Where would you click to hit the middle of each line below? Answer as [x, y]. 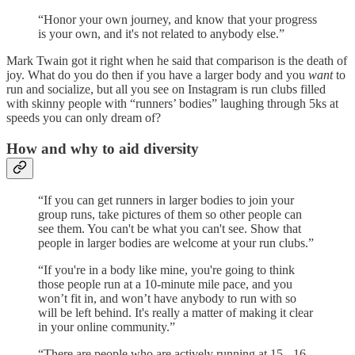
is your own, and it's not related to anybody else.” [161, 33]
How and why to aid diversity [103, 148]
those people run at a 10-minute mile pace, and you [165, 284]
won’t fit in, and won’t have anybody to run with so [167, 299]
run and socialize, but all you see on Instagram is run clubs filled [166, 89]
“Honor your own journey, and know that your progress [177, 19]
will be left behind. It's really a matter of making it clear [176, 313]
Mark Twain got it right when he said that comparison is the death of [177, 60]
